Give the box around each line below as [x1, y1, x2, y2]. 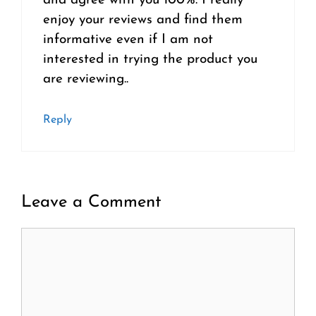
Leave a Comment [21, 194, 162, 212]
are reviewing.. [43, 73, 128, 87]
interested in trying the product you [43, 53, 257, 67]
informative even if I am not [43, 33, 213, 47]
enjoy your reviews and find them [43, 13, 243, 28]
